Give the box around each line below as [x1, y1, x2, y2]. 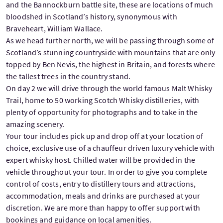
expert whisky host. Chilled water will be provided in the [6, 154, 196, 165]
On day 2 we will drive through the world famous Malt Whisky [6, 83, 213, 93]
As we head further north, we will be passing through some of [6, 35, 215, 45]
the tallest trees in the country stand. [6, 71, 131, 81]
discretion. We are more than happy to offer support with [6, 202, 200, 213]
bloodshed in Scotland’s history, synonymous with [6, 11, 177, 21]
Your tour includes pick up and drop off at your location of [6, 130, 204, 141]
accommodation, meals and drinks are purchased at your [6, 190, 201, 201]
